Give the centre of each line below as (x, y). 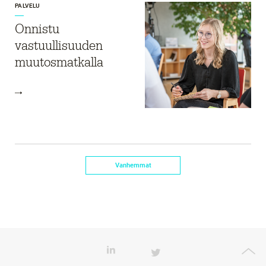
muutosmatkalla (59, 62)
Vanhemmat (133, 165)
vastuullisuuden (59, 45)
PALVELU (28, 5)
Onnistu (37, 28)
